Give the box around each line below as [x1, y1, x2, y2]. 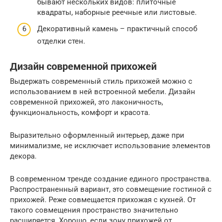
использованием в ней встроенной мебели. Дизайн [10, 87, 195, 97]
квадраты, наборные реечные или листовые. [37, 7, 197, 17]
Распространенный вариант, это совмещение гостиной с [10, 185, 212, 194]
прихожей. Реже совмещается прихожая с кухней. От [10, 195, 196, 205]
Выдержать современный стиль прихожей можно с [10, 77, 192, 86]
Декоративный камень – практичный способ [37, 24, 197, 34]
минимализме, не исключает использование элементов [10, 141, 211, 151]
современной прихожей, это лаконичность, [10, 98, 163, 107]
